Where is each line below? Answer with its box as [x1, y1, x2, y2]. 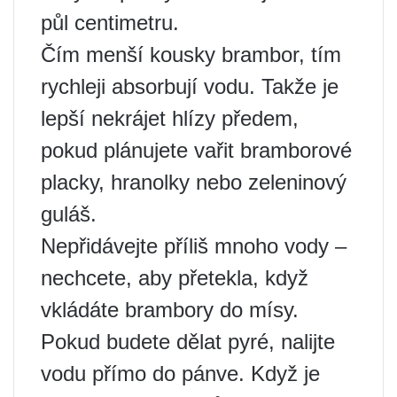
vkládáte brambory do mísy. [41, 298, 299, 322]
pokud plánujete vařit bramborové [41, 138, 352, 162]
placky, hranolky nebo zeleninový [41, 170, 346, 194]
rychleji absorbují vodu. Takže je [41, 74, 339, 98]
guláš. [41, 202, 97, 226]
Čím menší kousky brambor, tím [41, 43, 341, 66]
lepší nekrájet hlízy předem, [41, 106, 299, 130]
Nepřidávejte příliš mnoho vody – [41, 234, 346, 258]
